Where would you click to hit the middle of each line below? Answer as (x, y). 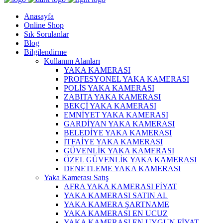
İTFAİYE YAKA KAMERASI (113, 141)
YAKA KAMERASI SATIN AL (116, 195)
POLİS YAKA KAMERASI (109, 88)
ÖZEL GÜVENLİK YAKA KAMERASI (130, 159)
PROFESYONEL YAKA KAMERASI (126, 79)
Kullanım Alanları (72, 61)
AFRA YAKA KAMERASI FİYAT (120, 186)
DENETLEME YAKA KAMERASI (122, 168)
